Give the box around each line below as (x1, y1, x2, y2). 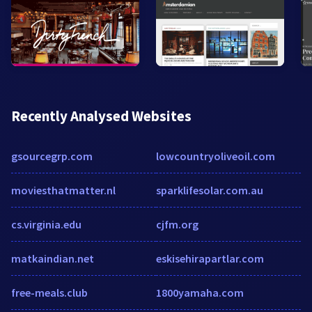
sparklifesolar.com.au (156, 182, 263, 197)
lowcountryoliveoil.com (156, 148, 275, 163)
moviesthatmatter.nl (11, 182, 116, 197)
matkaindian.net (11, 251, 94, 265)
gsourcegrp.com (11, 148, 93, 163)
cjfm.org (156, 217, 198, 231)
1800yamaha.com (156, 285, 244, 299)
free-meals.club (11, 285, 88, 299)
